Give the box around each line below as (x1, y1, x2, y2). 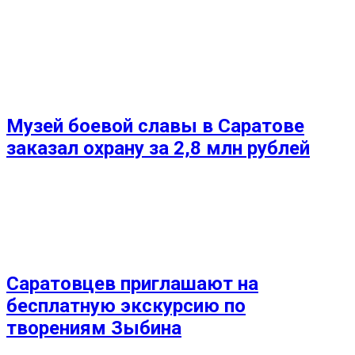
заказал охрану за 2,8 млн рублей (6, 136, 310, 159)
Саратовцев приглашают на (6, 273, 258, 296)
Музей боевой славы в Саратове (6, 114, 304, 137)
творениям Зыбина (6, 317, 181, 340)
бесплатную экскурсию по (6, 295, 246, 318)
